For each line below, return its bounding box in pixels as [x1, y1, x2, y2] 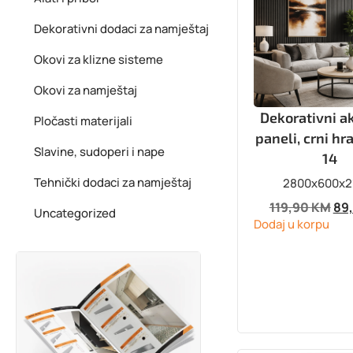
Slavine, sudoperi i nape [34, 143, 165, 160]
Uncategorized [34, 205, 116, 221]
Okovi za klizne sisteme [34, 51, 163, 68]
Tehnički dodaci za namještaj [34, 174, 191, 191]
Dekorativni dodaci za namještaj [34, 20, 209, 37]
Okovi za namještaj [34, 82, 137, 98]
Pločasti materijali [34, 113, 132, 129]
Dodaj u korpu [253, 216, 329, 233]
